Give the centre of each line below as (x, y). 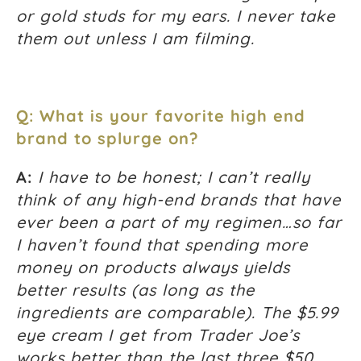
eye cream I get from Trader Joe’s (158, 335)
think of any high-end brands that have (178, 200)
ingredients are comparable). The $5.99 (177, 313)
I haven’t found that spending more (162, 245)
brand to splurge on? (108, 139)
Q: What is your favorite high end (161, 116)
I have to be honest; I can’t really (174, 177)
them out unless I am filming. (135, 39)
